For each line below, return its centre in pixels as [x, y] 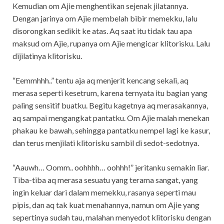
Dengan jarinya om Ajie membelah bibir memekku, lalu [105, 18]
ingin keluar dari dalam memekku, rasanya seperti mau [104, 192]
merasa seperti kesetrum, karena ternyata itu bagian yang [110, 92]
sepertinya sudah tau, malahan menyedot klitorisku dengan [112, 217]
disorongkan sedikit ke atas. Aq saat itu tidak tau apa [102, 30]
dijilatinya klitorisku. [47, 55]
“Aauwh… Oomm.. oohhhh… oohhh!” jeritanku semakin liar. [111, 167]
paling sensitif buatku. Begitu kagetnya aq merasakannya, [110, 105]
